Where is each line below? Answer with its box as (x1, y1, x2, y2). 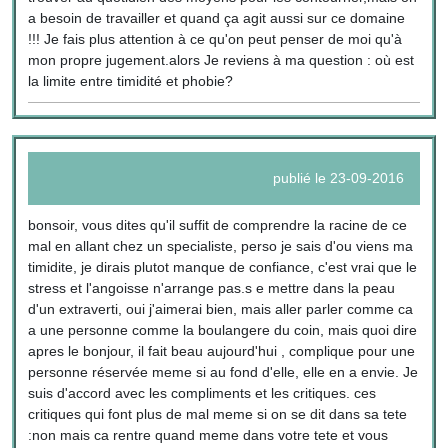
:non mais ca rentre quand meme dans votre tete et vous (28, 426, 389, 443)
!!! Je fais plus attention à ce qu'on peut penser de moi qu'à (28, 31, 403, 47)
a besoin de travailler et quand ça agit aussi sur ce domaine (28, 10, 406, 26)
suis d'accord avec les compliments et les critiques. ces (28, 384, 377, 401)
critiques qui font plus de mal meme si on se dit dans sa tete (28, 405, 408, 422)
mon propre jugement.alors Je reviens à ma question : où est (28, 52, 415, 68)
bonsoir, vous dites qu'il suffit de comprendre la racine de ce (28, 216, 408, 233)
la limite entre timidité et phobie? (28, 73, 234, 89)
